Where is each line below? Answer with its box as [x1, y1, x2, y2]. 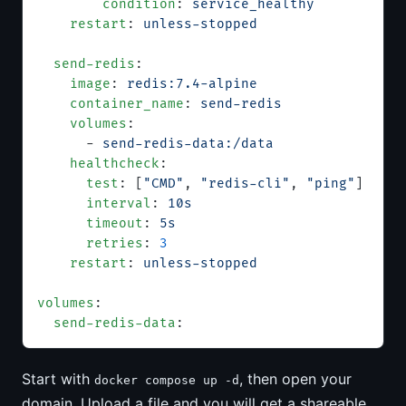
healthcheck [37, 156, 159, 171]
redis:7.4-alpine [127, 76, 257, 92]
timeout [37, 216, 143, 231]
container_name [37, 96, 184, 111]
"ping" [306, 176, 355, 191]
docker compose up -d [94, 373, 239, 387]
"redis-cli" [200, 176, 290, 191]
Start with [22, 370, 94, 388]
